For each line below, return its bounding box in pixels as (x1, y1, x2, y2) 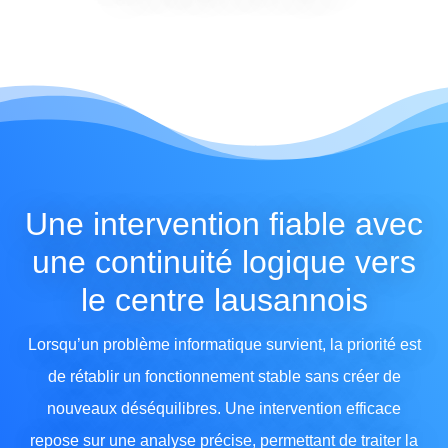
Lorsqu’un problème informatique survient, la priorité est (27, 336, 421, 354)
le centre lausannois (80, 282, 368, 319)
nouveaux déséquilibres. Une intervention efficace (47, 400, 401, 418)
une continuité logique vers (32, 244, 416, 281)
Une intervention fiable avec (25, 206, 423, 243)
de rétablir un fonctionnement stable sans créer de (47, 368, 401, 386)
